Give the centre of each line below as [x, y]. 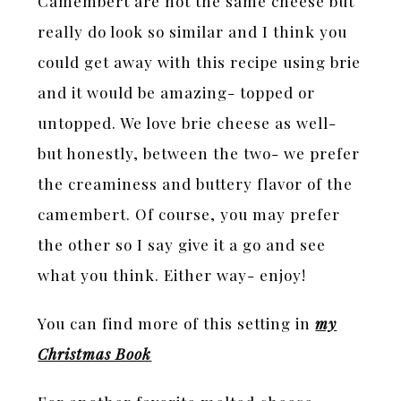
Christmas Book [95, 353]
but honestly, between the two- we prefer [199, 153]
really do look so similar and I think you [193, 31]
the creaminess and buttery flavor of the [196, 183]
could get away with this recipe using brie [200, 61]
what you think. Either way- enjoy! [172, 274]
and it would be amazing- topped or [177, 92]
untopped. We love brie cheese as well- [188, 122]
